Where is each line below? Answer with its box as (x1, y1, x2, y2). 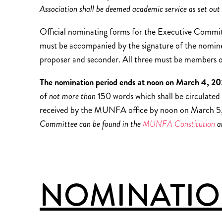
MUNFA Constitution (143, 117, 215, 130)
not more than (49, 90, 98, 103)
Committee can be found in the (40, 117, 143, 130)
